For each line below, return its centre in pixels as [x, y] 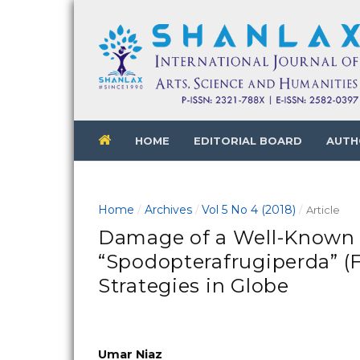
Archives [168, 209]
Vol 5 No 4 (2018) [249, 209]
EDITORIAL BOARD [248, 140]
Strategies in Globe [194, 285]
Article [323, 209]
